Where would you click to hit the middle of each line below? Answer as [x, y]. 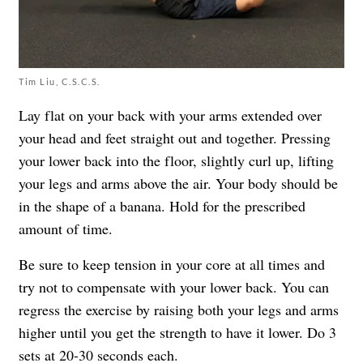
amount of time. [66, 228]
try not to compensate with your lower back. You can [174, 286]
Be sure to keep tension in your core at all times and [172, 264]
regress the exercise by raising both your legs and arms [179, 309]
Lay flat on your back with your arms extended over [170, 115]
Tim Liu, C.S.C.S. [60, 81]
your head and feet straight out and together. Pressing [175, 137]
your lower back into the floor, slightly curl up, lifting [176, 160]
